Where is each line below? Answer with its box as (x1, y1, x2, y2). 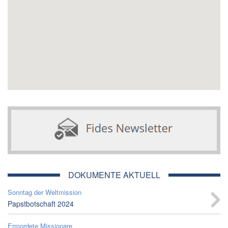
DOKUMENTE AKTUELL (68, 168, 160, 181)
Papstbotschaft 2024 (8, 198, 74, 209)
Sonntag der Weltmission (8, 187, 81, 197)
